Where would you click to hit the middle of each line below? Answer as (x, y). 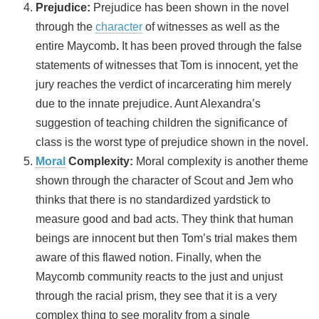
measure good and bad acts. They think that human (164, 219)
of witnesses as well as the (211, 27)
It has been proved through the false (212, 46)
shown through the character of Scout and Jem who (164, 181)
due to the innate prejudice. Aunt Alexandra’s (148, 104)
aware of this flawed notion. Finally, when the (148, 258)
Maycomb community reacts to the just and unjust (159, 277)
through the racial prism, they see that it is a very (156, 296)
